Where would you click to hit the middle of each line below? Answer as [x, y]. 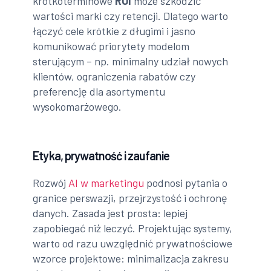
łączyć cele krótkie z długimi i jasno [114, 31]
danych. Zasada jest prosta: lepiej [110, 213]
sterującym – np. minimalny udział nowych [131, 61]
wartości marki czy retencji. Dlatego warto [131, 15]
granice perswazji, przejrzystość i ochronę [130, 198]
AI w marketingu [106, 182]
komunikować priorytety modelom [111, 46]
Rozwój [51, 182]
